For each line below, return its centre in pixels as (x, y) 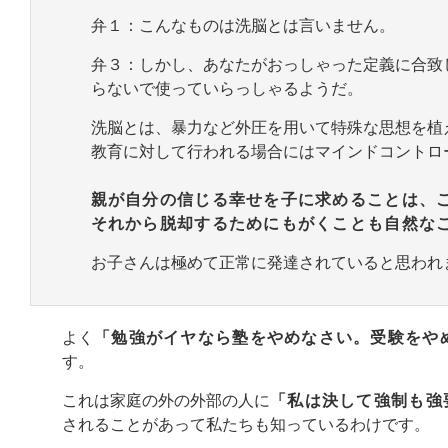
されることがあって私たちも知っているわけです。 (246, 424)
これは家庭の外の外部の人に (166, 400)
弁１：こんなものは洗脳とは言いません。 (242, 25)
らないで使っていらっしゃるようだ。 (226, 88)
